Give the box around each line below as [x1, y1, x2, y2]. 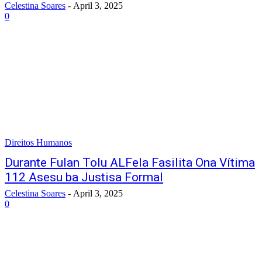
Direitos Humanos [5, 137, 72, 147]
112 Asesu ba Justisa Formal [5, 170, 163, 184]
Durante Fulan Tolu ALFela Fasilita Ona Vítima [5, 156, 255, 170]
